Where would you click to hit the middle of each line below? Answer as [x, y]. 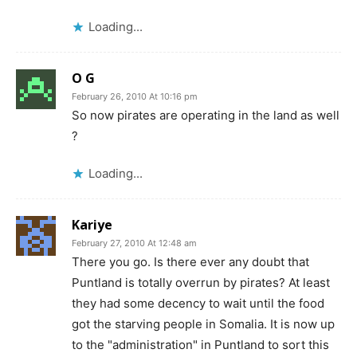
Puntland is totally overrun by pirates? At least [201, 282]
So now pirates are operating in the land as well [206, 115]
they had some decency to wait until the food [198, 303]
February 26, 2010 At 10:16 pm [135, 96]
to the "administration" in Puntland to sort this [200, 345]
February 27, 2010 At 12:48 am [134, 243]
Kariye [92, 225]
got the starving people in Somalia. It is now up [203, 324]
